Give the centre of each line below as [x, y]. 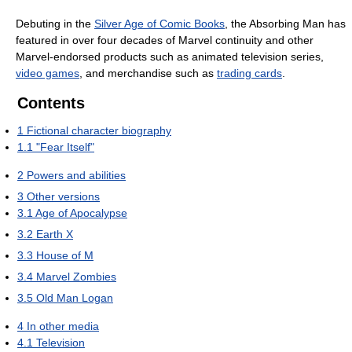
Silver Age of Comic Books [159, 24]
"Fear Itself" [65, 147]
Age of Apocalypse [81, 213]
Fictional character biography [99, 130]
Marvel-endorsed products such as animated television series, [170, 57]
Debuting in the [55, 24]
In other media [63, 326]
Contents [51, 103]
